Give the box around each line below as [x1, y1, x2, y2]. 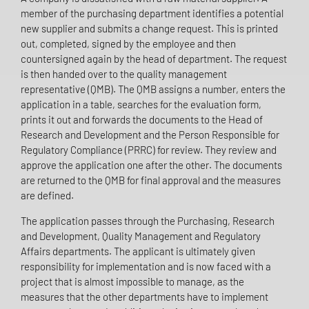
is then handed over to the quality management [21, 68, 227, 81]
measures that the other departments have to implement [21, 290, 268, 303]
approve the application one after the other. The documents [21, 159, 282, 172]
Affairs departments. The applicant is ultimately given [21, 245, 255, 258]
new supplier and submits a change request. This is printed [21, 22, 278, 35]
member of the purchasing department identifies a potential [21, 7, 283, 20]
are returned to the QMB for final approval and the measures [21, 174, 281, 187]
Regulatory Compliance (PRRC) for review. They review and [21, 143, 277, 157]
